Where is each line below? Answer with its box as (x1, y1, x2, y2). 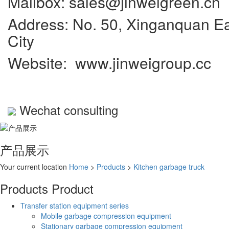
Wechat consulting (19, 100, 118, 119)
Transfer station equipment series (20, 200, 129, 211)
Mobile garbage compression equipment (41, 210, 171, 221)
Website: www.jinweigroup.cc (8, 51, 211, 74)
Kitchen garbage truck (133, 161, 204, 172)
